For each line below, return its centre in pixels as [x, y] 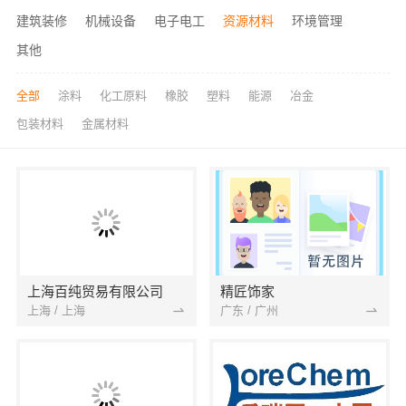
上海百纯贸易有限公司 [95, 292]
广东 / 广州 [249, 310]
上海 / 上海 [56, 310]
